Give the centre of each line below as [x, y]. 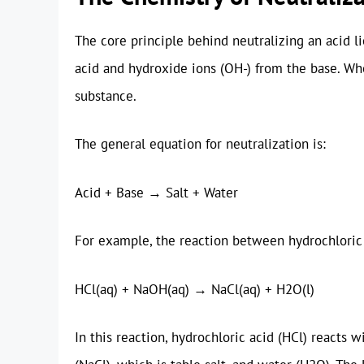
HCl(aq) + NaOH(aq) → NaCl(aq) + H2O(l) [195, 289]
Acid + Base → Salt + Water [156, 192]
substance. [106, 95]
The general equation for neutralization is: [200, 144]
